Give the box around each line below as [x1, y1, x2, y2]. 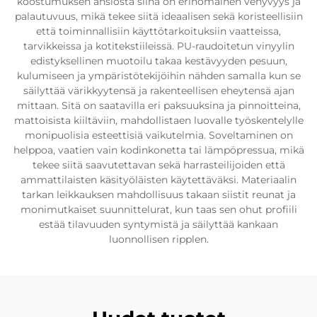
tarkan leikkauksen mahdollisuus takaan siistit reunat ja [21, 188, 296, 201]
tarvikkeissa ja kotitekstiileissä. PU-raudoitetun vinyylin [23, 40, 294, 52]
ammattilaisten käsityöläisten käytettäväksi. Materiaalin [21, 173, 296, 186]
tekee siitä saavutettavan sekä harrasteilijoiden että [32, 158, 285, 171]
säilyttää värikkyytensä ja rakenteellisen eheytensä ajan [23, 84, 294, 97]
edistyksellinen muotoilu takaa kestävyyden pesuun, [30, 54, 287, 67]
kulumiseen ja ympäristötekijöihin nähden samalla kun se [16, 69, 301, 82]
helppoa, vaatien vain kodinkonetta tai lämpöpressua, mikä [13, 144, 304, 156]
